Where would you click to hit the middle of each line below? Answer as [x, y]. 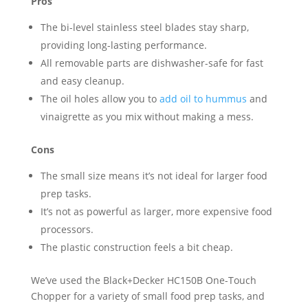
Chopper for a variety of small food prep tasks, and [147, 296]
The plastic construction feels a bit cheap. [136, 247]
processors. [67, 229]
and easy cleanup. [82, 80]
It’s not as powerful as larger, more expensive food [156, 211]
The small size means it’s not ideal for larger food [154, 175]
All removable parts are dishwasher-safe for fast [152, 63]
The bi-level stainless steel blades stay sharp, [144, 27]
